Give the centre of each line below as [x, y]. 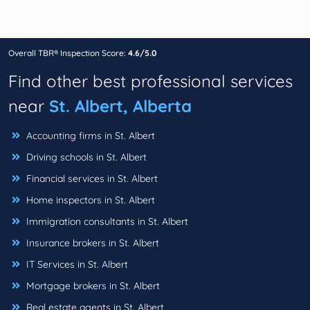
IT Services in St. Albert [76, 265]
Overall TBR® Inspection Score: [68, 53]
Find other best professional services [151, 81]
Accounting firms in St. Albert [89, 136]
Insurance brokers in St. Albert [91, 243]
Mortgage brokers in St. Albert [92, 286]
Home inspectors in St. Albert [89, 200]
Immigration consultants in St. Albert [106, 222]
